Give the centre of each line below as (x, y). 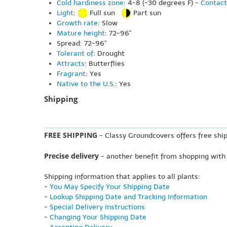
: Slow (108, 23)
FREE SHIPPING (71, 135)
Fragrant (71, 74)
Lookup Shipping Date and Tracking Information (128, 197)
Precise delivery (71, 156)
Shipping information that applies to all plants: (122, 177)
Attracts (71, 64)
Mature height (81, 33)
